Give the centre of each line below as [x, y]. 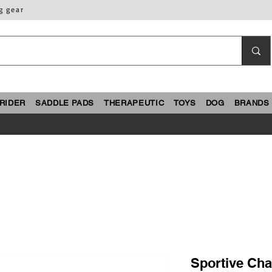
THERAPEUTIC [134, 103]
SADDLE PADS [65, 103]
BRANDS [252, 103]
